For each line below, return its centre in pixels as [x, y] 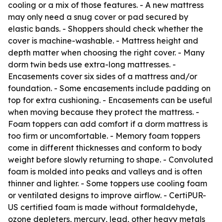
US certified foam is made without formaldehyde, [103, 207]
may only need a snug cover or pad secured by [98, 17]
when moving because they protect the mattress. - [104, 112]
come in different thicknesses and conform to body [105, 148]
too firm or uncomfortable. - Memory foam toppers [104, 136]
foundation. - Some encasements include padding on [109, 88]
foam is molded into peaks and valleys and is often [105, 171]
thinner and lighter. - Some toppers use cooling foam [108, 183]
